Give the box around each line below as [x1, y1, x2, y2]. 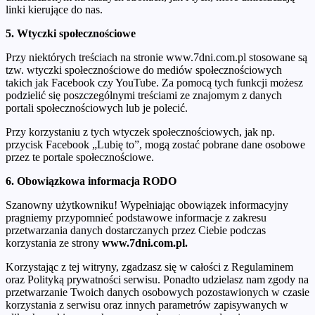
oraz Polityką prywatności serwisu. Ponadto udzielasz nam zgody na [6, 273, 309, 285]
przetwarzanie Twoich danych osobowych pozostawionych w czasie [6, 285, 309, 298]
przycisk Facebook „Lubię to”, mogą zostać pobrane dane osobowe [6, 138, 305, 150]
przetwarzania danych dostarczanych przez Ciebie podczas [6, 224, 266, 236]
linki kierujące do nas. [6, 3, 103, 15]
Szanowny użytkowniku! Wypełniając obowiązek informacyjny [6, 198, 288, 211]
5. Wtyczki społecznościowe [6, 27, 136, 39]
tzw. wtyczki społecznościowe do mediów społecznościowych [6, 63, 282, 76]
